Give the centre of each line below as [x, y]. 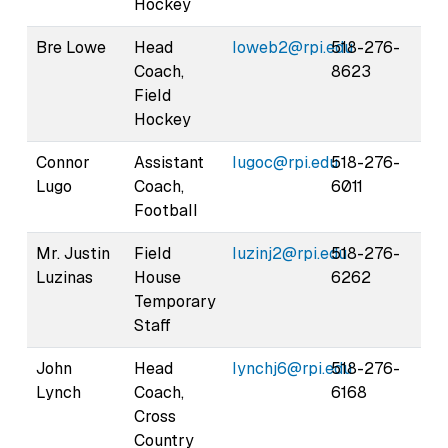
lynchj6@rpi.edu [292, 368]
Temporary [175, 301]
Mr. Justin [73, 253]
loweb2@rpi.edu [292, 47]
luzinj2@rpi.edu [289, 253]
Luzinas [64, 277]
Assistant [169, 162]
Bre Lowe [71, 47]
